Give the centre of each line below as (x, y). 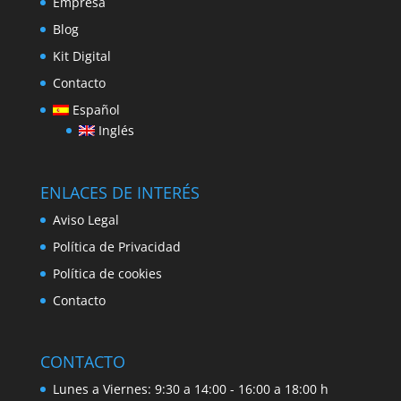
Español (96, 110)
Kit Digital (81, 56)
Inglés (116, 131)
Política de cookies (107, 273)
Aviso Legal (85, 219)
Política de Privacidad (116, 246)
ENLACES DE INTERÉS (119, 192)
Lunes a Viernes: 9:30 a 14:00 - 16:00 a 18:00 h (190, 388)
